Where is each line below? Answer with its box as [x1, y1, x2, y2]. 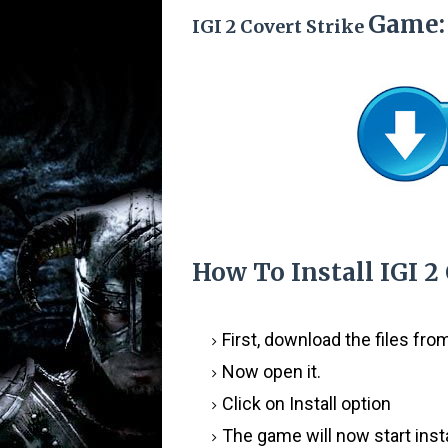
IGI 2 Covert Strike [192, 15, 368, 38]
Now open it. [222, 361, 321, 382]
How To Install [192, 257, 380, 288]
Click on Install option [222, 393, 391, 414]
